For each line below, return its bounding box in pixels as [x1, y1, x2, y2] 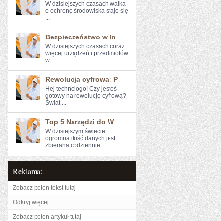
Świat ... [45, 99, 66, 106]
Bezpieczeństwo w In [45, 33, 116, 41]
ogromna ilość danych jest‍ [45, 135, 115, 142]
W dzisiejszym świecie [45, 128, 105, 135]
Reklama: [13, 166, 42, 176]
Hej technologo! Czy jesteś [45, 85, 117, 92]
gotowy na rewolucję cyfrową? [45, 92, 126, 99]
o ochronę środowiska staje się [45, 7, 128, 14]
